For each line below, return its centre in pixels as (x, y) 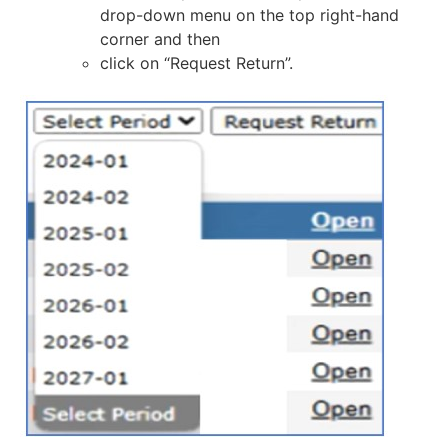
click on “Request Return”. (196, 62)
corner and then (160, 38)
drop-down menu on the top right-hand (249, 14)
